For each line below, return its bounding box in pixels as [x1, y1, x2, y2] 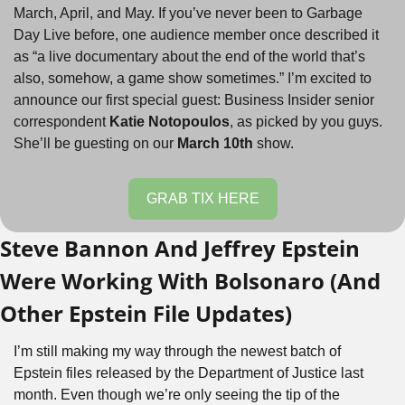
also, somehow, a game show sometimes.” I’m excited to [14, 71, 372, 86]
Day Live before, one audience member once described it [14, 27, 379, 42]
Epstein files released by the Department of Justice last [14, 365, 363, 381]
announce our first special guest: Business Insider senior [14, 92, 374, 108]
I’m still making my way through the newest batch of [14, 344, 341, 359]
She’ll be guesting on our [14, 136, 177, 151]
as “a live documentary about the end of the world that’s [14, 49, 365, 64]
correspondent [14, 114, 109, 129]
